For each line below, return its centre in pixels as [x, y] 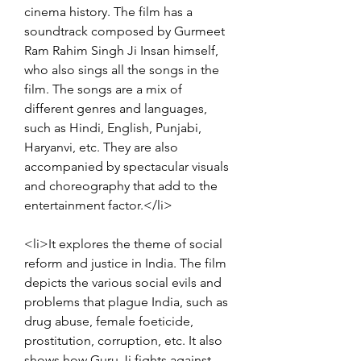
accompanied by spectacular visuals [127, 166]
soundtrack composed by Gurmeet [124, 31]
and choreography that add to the [121, 185]
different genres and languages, [116, 108]
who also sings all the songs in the [122, 69]
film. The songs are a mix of [103, 89]
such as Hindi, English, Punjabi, [113, 127]
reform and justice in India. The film [125, 263]
